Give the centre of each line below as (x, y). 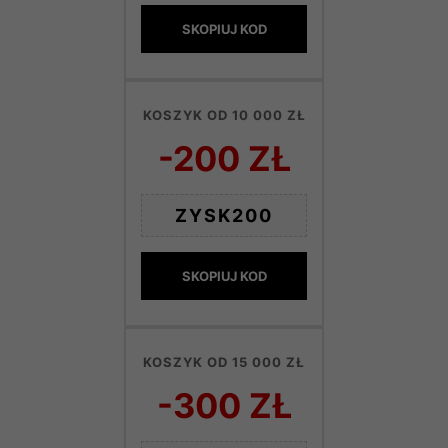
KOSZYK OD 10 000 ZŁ (224, 114)
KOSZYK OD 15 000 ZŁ (224, 361)
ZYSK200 (224, 215)
